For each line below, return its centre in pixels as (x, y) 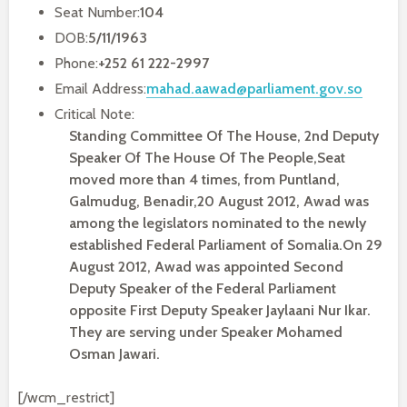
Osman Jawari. (114, 354)
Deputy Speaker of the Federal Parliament (203, 288)
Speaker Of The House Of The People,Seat (207, 158)
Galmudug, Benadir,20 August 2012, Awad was (219, 201)
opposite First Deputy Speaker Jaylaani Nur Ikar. (220, 310)
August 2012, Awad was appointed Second (206, 267)
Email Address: (100, 89)
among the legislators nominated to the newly (218, 223)
